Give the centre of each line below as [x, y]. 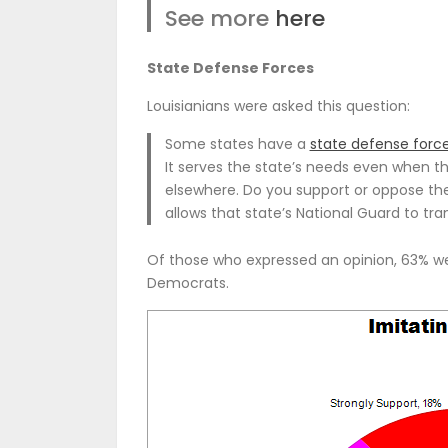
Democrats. [188, 283]
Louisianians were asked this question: [278, 105]
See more [219, 19]
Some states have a [237, 143]
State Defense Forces [230, 67]
